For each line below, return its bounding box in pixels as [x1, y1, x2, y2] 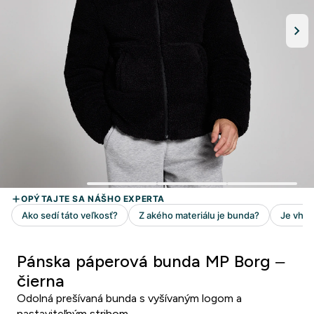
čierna [17, 271, 64, 290]
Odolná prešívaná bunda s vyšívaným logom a [17, 292, 242, 304]
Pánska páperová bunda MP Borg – [17, 252, 285, 271]
